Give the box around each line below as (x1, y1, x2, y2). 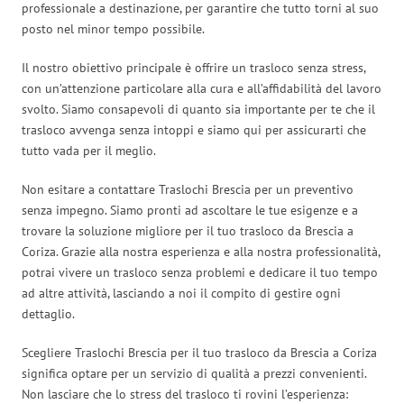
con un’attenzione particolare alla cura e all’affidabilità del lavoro (22, 79, 381, 96)
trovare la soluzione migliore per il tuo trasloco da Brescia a (22, 222, 353, 239)
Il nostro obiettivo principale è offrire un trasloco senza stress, (22, 59, 365, 76)
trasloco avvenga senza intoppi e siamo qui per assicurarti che (22, 121, 366, 138)
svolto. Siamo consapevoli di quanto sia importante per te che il (22, 100, 375, 117)
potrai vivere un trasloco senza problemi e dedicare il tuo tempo (22, 263, 378, 280)
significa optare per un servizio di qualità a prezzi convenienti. (22, 364, 366, 381)
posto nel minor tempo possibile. (22, 20, 205, 37)
